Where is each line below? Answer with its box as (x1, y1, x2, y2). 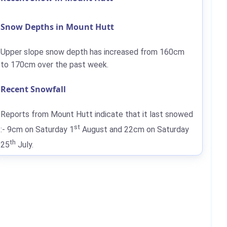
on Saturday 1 (25, 124, 74, 134)
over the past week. (37, 59, 108, 69)
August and (80, 124, 124, 134)
